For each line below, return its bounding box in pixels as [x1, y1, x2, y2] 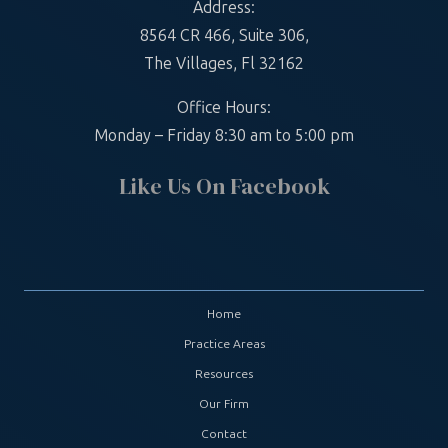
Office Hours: [177, 97, 271, 117]
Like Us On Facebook [118, 170, 330, 201]
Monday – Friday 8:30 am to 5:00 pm [94, 125, 354, 145]
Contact [201, 426, 247, 441]
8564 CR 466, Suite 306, [139, 25, 309, 45]
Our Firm [199, 396, 249, 411]
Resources [195, 366, 253, 381]
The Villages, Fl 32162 [144, 53, 304, 73]
